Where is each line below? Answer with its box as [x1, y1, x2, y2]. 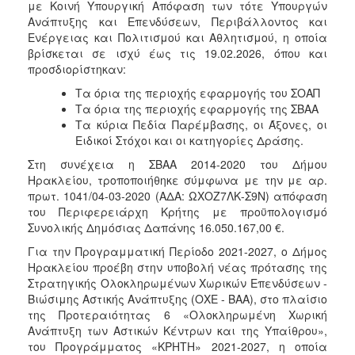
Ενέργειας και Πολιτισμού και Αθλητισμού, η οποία [28, 29, 327, 45]
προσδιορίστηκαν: [28, 60, 126, 77]
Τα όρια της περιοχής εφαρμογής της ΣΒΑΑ [75, 100, 319, 116]
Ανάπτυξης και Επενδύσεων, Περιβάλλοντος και [28, 13, 327, 29]
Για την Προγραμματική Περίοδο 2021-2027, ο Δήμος [28, 242, 327, 259]
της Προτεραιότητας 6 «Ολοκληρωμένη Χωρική [28, 306, 327, 323]
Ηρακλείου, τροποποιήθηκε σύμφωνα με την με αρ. [28, 171, 327, 188]
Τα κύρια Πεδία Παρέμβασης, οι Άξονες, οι [75, 116, 327, 132]
